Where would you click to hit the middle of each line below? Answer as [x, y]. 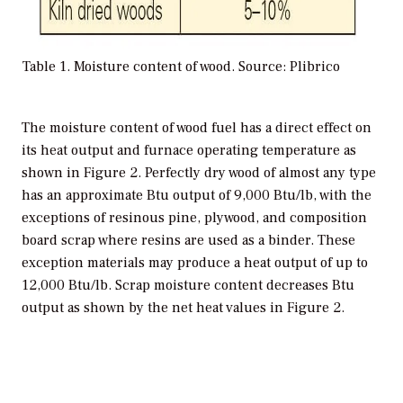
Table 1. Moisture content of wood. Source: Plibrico [181, 67]
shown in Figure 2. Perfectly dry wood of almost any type [199, 173]
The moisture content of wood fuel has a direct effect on [197, 128]
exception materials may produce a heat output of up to [195, 263]
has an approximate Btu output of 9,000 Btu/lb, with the [197, 195]
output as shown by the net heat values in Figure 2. [183, 308]
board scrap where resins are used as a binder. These [188, 240]
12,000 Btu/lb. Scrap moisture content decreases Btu [188, 285]
